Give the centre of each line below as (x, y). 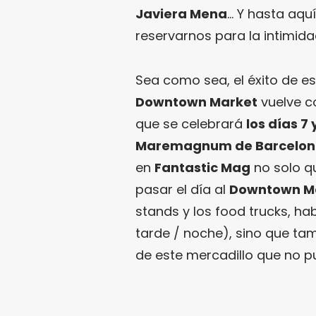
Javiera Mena (181, 13)
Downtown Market (196, 102)
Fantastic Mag (202, 167)
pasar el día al (182, 189)
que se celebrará (191, 123)
